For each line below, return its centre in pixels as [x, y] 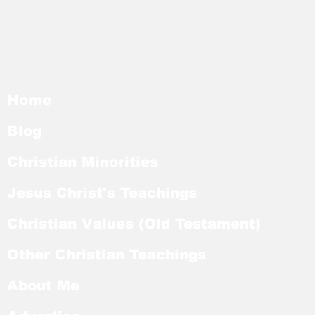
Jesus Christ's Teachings [102, 192]
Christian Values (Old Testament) [134, 223]
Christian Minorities [83, 161]
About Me [43, 285]
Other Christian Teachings [107, 254]
